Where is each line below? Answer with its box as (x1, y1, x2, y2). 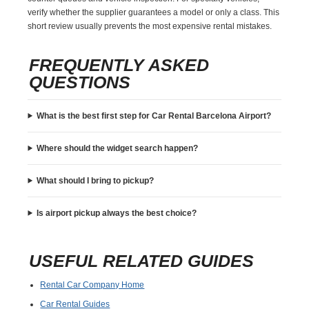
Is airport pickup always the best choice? (37, 208, 197, 218)
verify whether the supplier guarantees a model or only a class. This (28, 7, 280, 17)
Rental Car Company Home (40, 279, 145, 290)
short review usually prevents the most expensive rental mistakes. (28, 21, 272, 31)
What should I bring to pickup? (37, 175, 154, 186)
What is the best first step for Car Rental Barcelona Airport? (37, 110, 272, 121)
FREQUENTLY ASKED (29, 54, 210, 74)
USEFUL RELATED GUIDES (29, 250, 255, 270)
